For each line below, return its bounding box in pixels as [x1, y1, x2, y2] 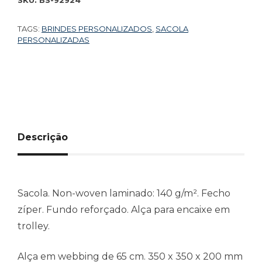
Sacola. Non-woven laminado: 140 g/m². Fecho [18, 187, 230, 199]
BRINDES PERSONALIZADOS [42, 23, 152, 33]
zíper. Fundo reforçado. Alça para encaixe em [18, 204, 230, 215]
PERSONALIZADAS [18, 35, 89, 44]
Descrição [18, 131, 68, 143]
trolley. [18, 220, 50, 232]
